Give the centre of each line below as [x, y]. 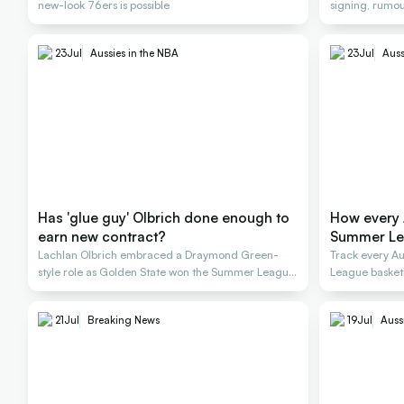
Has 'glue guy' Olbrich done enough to [164, 218]
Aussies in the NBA [135, 53]
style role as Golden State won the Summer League [167, 272]
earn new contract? [102, 237]
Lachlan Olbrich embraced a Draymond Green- [159, 255]
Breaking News [124, 320]
